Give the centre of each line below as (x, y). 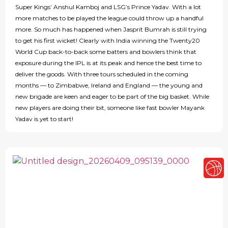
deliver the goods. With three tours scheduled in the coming (102, 74)
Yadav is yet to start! (44, 119)
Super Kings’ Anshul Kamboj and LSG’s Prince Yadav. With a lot (108, 7)
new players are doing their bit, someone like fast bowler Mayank (110, 108)
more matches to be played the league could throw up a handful (109, 18)
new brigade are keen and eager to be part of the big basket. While (112, 97)
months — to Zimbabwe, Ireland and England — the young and (109, 85)
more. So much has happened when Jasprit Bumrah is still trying (111, 30)
